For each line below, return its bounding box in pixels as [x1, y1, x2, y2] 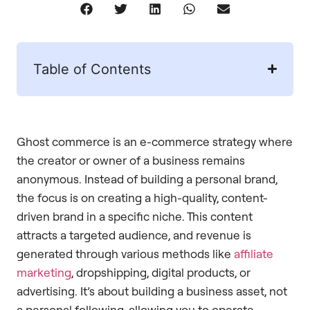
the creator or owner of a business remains [17, 152, 245, 167]
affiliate [234, 246, 273, 261]
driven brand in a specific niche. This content [17, 208, 253, 224]
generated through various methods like [17, 246, 234, 261]
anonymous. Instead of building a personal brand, [17, 171, 277, 186]
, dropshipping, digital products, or [71, 264, 250, 280]
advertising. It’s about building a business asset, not [17, 283, 287, 298]
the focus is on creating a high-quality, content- [17, 190, 268, 205]
